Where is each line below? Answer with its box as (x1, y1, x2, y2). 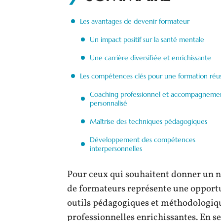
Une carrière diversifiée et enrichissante (90, 53, 211, 62)
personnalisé (90, 99, 127, 108)
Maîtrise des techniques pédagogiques (90, 117, 207, 126)
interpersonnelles (90, 144, 142, 153)
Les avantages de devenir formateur (80, 17, 189, 26)
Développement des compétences (90, 135, 195, 144)
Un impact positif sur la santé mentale (90, 35, 204, 44)
